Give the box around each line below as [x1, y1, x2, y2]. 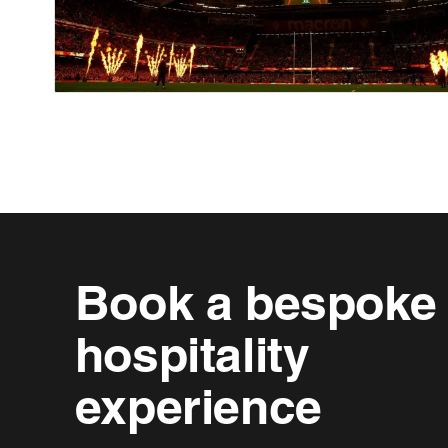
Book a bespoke [74, 273, 438, 331]
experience [74, 377, 322, 435]
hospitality [74, 325, 310, 383]
